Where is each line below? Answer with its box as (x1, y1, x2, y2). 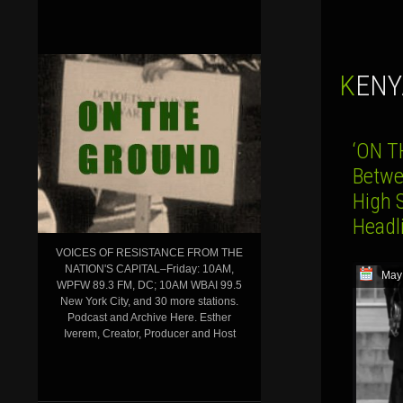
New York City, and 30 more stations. (60, 294, 238, 308)
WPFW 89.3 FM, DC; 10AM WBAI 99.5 (57, 278, 242, 291)
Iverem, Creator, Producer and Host (63, 327, 236, 340)
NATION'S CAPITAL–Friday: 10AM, (65, 262, 234, 275)
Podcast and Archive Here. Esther (67, 310, 231, 324)
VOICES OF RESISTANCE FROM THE (56, 246, 243, 259)
